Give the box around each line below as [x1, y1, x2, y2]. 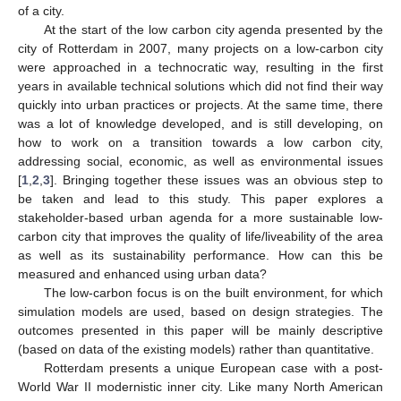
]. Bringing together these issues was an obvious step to [50, 173, 383, 187]
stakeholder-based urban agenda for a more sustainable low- [18, 210, 383, 225]
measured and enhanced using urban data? [18, 267, 267, 281]
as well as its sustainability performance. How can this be [18, 248, 383, 262]
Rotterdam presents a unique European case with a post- [43, 361, 383, 375]
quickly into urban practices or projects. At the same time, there [18, 98, 383, 112]
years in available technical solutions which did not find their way [18, 79, 383, 93]
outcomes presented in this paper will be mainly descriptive [18, 323, 383, 337]
